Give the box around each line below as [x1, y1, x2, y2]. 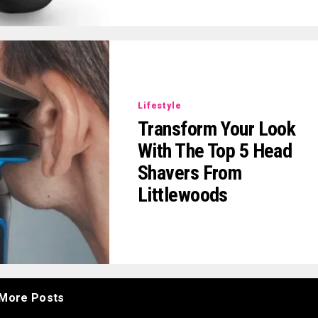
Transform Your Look [138, 116, 296, 141]
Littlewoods [138, 182, 228, 207]
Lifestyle [138, 100, 182, 111]
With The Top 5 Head [138, 138, 292, 163]
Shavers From [138, 160, 242, 185]
